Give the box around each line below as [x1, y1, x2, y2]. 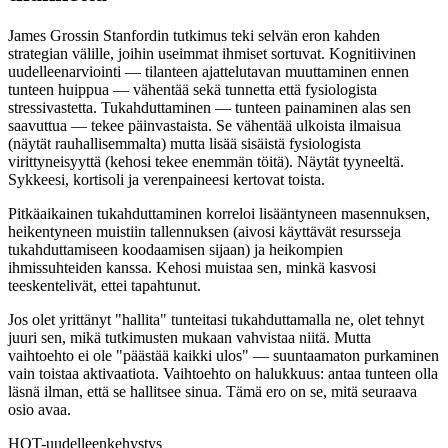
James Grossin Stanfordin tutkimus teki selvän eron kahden [8, 26, 380, 44]
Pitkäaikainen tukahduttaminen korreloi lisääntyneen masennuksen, [8, 204, 430, 222]
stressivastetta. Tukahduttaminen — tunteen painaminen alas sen [8, 98, 411, 116]
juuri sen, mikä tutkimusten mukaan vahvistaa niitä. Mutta [8, 328, 371, 346]
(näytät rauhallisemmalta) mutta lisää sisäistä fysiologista [8, 134, 361, 152]
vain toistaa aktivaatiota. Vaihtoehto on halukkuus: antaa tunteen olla [8, 364, 438, 382]
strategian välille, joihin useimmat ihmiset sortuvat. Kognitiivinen [8, 44, 416, 62]
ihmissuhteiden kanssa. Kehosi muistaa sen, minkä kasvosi [8, 258, 376, 276]
